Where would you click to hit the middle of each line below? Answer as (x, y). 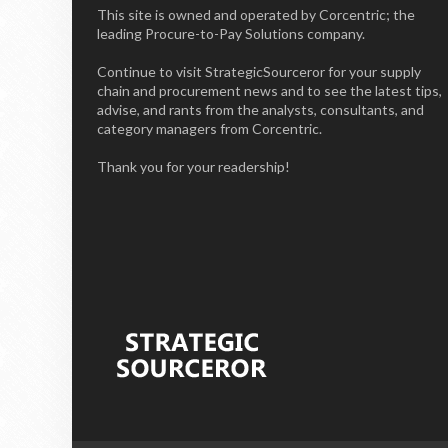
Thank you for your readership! (193, 166)
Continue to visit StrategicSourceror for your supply (259, 71)
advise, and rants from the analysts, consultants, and (260, 109)
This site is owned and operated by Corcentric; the (256, 14)
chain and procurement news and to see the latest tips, (269, 90)
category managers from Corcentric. (209, 128)
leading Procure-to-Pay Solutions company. (231, 33)
